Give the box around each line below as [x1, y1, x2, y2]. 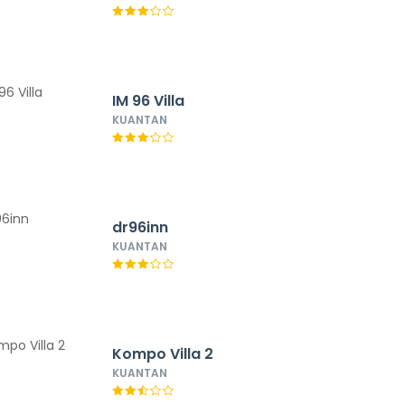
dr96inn [111, 217, 168, 238]
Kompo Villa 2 [111, 344, 213, 364]
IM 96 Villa [111, 90, 184, 111]
